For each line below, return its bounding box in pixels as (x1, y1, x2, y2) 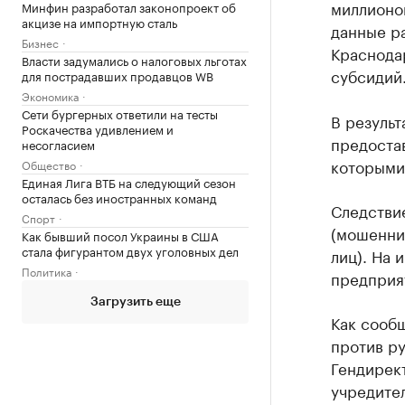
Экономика (22, 86, 79, 104)
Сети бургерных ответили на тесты (22, 103, 218, 122)
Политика (22, 261, 71, 279)
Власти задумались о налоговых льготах (22, 50, 247, 69)
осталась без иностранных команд (22, 187, 217, 206)
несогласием (22, 134, 95, 153)
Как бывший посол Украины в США (22, 225, 219, 244)
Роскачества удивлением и (22, 118, 174, 137)
